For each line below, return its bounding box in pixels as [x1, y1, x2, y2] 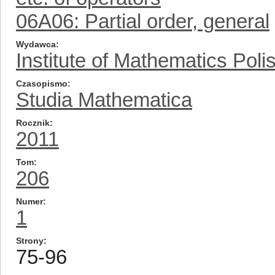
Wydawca [16, 39, 56, 49]
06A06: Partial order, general [16, 10, 269, 33]
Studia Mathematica [16, 88, 192, 111]
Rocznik [16, 118, 50, 128]
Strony [16, 236, 44, 246]
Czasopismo [16, 79, 68, 88]
